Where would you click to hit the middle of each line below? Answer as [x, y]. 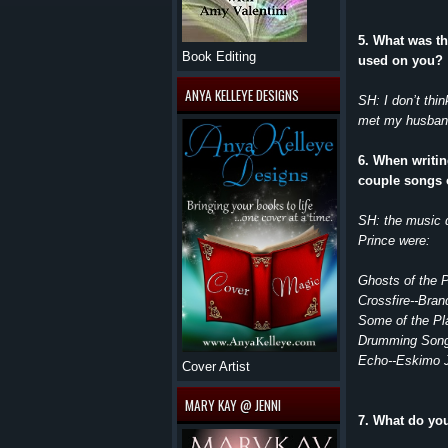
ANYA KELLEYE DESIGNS [242, 95]
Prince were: [394, 240]
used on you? [400, 60]
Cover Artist [216, 366]
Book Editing [219, 56]
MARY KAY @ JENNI [233, 405]
